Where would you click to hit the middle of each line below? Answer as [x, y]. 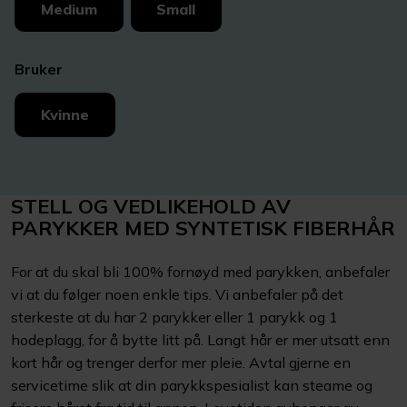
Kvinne [65, 115]
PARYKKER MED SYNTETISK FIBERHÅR [203, 228]
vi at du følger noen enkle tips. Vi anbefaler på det [177, 294]
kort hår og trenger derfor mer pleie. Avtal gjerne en [181, 362]
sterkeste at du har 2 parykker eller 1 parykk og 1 [174, 317]
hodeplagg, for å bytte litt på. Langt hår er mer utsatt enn [200, 339]
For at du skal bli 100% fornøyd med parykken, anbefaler [200, 271]
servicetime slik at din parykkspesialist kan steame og [192, 385]
